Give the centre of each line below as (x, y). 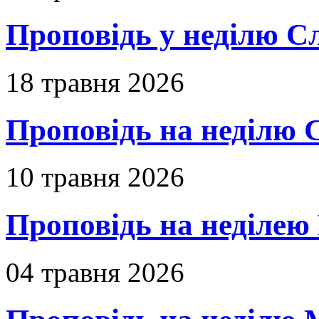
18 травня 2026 (95, 82)
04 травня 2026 (95, 273)
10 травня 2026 (95, 177)
